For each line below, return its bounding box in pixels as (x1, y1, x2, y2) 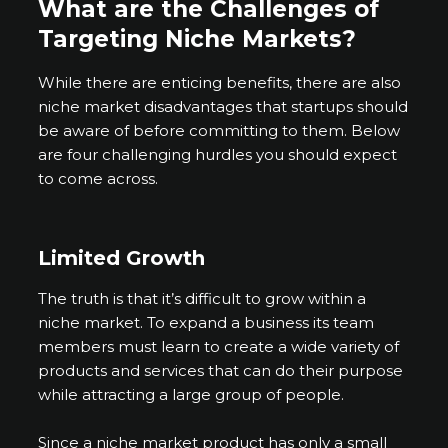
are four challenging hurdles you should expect (38, 145, 398, 165)
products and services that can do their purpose (38, 361, 404, 381)
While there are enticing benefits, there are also (38, 73, 402, 93)
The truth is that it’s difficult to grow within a (38, 289, 367, 309)
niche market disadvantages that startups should (38, 97, 409, 117)
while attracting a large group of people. (38, 385, 345, 405)
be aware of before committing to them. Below (38, 121, 401, 141)
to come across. (38, 169, 159, 189)
